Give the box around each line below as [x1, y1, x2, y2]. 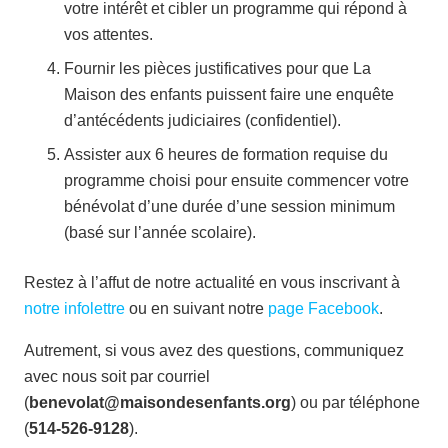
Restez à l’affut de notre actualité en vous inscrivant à [24, 273, 400, 291]
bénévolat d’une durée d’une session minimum [64, 197, 395, 215]
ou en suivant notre [125, 299, 268, 317]
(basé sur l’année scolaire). [64, 223, 256, 241]
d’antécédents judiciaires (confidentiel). [64, 111, 341, 129]
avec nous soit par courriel [24, 367, 210, 385]
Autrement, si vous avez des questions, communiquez [24, 341, 404, 359]
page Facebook [268, 299, 379, 317]
